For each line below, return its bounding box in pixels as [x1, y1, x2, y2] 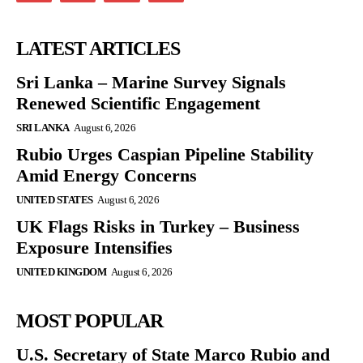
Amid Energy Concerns [16, 165, 197, 186]
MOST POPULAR [16, 310, 163, 332]
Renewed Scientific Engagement [16, 93, 260, 114]
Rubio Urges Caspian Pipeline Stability [16, 144, 314, 165]
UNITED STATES [16, 194, 93, 207]
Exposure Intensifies [16, 237, 173, 258]
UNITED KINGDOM [16, 266, 106, 279]
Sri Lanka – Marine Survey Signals [16, 72, 286, 93]
